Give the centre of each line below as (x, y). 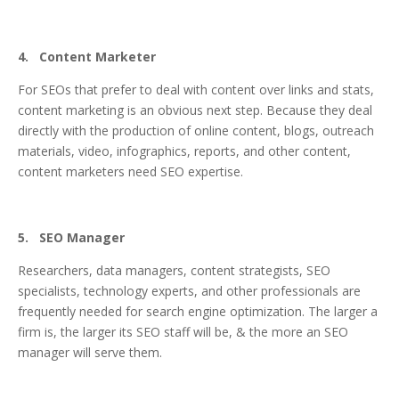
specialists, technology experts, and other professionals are (189, 291)
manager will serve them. (90, 353)
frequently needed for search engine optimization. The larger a (198, 312)
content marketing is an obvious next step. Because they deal (195, 110)
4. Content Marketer (87, 57)
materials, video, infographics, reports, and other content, (184, 151)
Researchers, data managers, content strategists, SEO (174, 271)
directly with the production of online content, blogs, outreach (196, 131)
